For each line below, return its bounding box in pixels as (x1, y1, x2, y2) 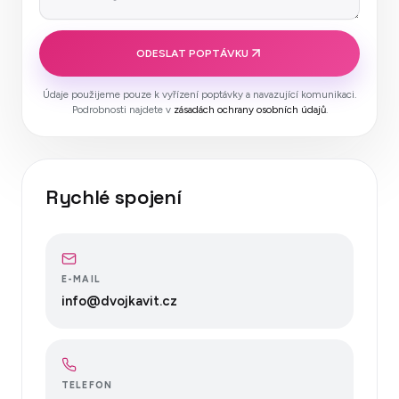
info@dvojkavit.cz (61, 292, 177, 309)
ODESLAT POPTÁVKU (135, 46, 248, 60)
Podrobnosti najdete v (71, 102, 171, 116)
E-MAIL (61, 273, 101, 285)
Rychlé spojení (45, 183, 182, 209)
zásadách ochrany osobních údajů (173, 102, 326, 116)
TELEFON (61, 379, 113, 391)
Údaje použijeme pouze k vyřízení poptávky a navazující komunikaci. (43, 87, 356, 101)
